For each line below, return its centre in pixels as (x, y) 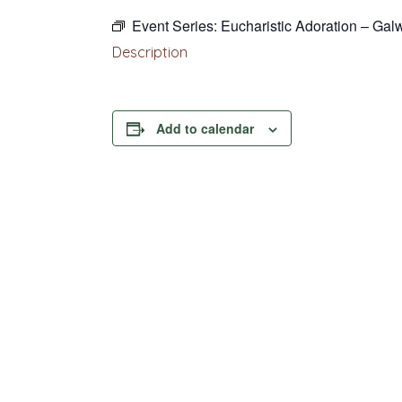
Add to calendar (205, 128)
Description (149, 52)
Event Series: (176, 26)
